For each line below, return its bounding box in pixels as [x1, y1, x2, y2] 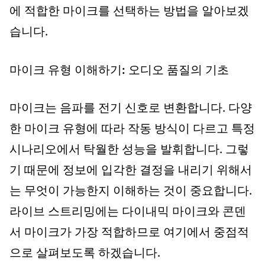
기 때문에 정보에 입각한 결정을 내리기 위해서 [9, 165, 252, 177]
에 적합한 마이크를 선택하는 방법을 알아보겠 [9, 6, 249, 18]
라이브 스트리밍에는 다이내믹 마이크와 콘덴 [9, 206, 246, 218]
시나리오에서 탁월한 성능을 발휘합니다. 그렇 [9, 144, 249, 156]
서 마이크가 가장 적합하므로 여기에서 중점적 [9, 227, 249, 239]
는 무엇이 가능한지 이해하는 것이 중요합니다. [9, 186, 252, 198]
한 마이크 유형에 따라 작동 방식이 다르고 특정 [9, 124, 255, 135]
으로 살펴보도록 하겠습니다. [9, 248, 160, 260]
